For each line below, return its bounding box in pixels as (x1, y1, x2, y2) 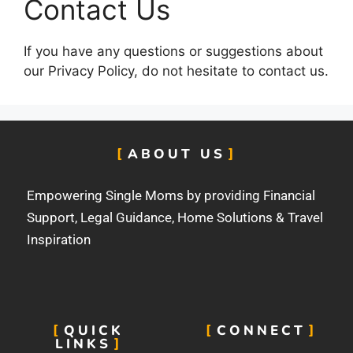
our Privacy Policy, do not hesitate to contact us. (24, 62, 329, 79)
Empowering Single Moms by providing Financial (27, 187, 315, 203)
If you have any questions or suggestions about (24, 43, 323, 59)
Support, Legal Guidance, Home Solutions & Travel (27, 209, 323, 225)
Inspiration (27, 231, 91, 247)
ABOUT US (128, 144, 225, 163)
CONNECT (217, 321, 307, 340)
